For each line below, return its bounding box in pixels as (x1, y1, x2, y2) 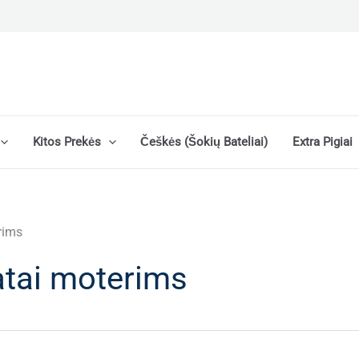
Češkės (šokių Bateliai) (140, 135, 268, 149)
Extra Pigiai (292, 135, 353, 149)
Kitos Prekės (32, 135, 101, 149)
